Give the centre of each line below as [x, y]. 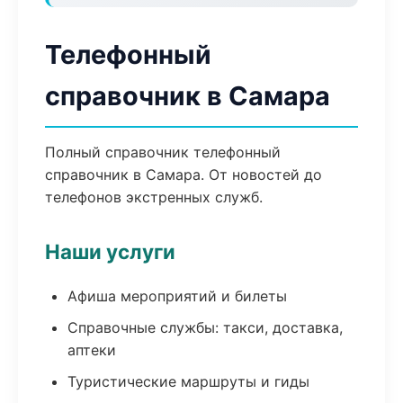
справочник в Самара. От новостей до [184, 175]
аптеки [92, 350]
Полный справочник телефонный [163, 152]
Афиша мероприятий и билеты [177, 296]
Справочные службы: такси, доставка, [205, 327]
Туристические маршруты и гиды [188, 381]
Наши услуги [110, 251]
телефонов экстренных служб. [154, 197]
